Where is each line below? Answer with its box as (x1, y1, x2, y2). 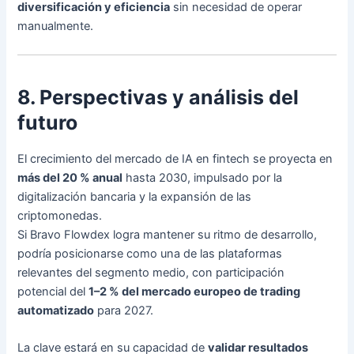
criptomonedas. (17, 208, 103, 223)
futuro (17, 111, 78, 135)
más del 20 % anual (17, 170, 123, 185)
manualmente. (17, 19, 94, 34)
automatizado (17, 303, 95, 318)
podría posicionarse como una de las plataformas (17, 246, 283, 261)
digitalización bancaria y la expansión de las (17, 189, 252, 204)
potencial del (17, 284, 89, 299)
